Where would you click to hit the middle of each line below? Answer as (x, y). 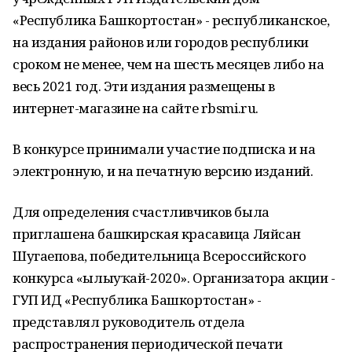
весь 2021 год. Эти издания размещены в (144, 86)
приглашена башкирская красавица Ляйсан (157, 234)
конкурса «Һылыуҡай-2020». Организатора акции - (174, 278)
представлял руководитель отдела (129, 322)
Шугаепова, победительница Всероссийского (159, 256)
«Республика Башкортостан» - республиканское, (171, 20)
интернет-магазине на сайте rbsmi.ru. (136, 108)
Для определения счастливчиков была (141, 212)
